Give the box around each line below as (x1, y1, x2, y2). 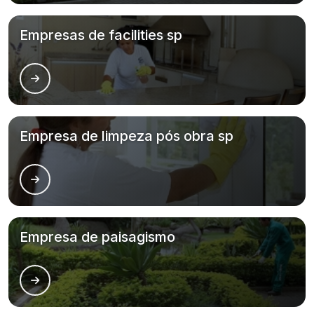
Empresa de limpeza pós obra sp (20, 128, 233, 144)
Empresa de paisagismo (20, 228, 175, 245)
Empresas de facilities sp (20, 27, 182, 43)
